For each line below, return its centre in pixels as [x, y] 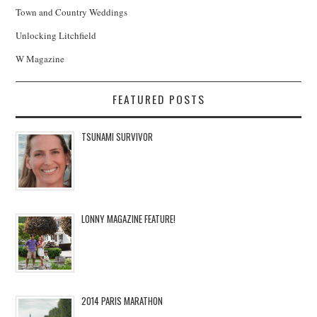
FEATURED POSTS [158, 99]
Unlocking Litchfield [56, 35]
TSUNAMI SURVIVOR [117, 136]
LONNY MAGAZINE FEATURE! [129, 219]
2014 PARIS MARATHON [122, 301]
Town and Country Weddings [72, 12]
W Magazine [40, 58]
